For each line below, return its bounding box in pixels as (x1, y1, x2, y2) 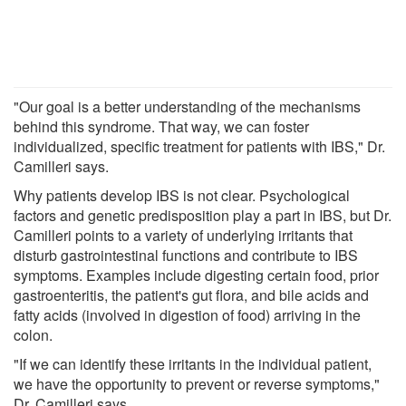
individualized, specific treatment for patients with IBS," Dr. (14, 135, 385, 157)
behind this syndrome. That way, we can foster (14, 115, 309, 137)
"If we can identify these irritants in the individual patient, (14, 353, 372, 374)
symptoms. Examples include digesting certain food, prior (14, 264, 379, 285)
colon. (14, 324, 53, 345)
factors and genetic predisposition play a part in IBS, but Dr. (14, 204, 391, 226)
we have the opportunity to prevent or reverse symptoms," (14, 372, 380, 394)
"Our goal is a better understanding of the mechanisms (14, 95, 361, 117)
